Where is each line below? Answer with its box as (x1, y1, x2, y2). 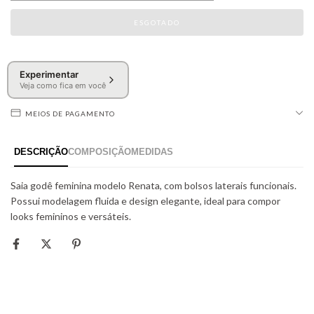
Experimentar (19, 69, 78, 81)
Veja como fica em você (19, 81, 106, 91)
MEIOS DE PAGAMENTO (25, 109, 115, 118)
